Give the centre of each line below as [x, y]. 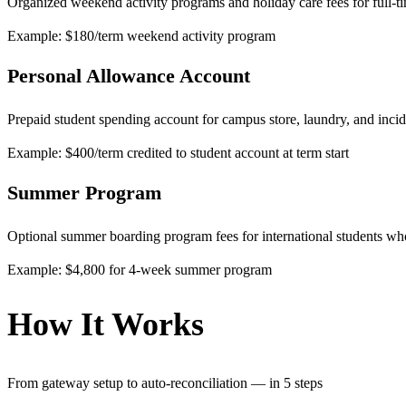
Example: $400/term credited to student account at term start [178, 153]
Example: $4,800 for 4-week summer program [140, 270]
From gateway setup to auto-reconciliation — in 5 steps [165, 383]
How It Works [106, 325]
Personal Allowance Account [129, 76]
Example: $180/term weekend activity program [141, 36]
